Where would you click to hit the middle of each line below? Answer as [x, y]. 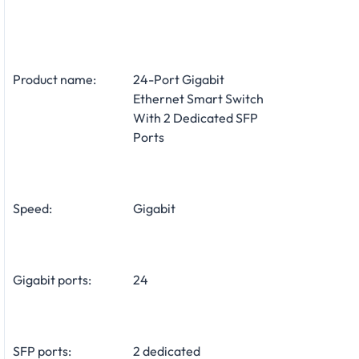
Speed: [32, 209]
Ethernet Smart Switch [198, 99]
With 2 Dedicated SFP [196, 118]
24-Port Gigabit [179, 80]
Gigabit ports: [52, 280]
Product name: [54, 80]
